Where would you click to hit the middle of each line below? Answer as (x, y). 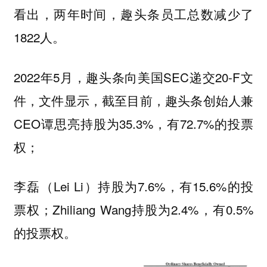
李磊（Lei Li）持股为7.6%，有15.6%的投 (133, 186)
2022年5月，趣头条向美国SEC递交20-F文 (133, 77)
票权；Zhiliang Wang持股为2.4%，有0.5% (133, 209)
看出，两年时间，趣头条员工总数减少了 (133, 13)
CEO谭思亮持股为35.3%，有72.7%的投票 (133, 123)
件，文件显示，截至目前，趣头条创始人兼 (133, 100)
